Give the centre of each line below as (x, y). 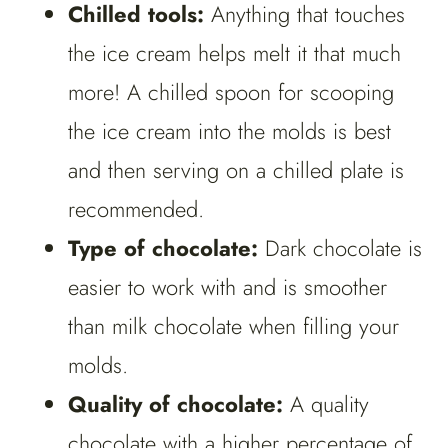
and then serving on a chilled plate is (236, 170)
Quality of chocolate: (179, 404)
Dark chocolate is (343, 248)
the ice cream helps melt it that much (234, 53)
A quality (329, 404)
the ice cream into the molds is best (229, 131)
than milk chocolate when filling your (233, 326)
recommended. (139, 209)
